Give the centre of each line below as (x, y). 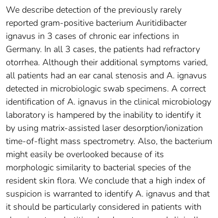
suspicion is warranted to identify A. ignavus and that (108, 194)
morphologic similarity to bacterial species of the (98, 168)
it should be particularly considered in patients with (104, 207)
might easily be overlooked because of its (85, 154)
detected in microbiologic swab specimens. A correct (106, 89)
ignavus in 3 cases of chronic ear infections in (92, 36)
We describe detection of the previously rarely (94, 10)
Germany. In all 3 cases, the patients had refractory (103, 49)
